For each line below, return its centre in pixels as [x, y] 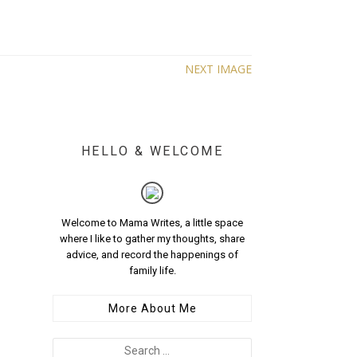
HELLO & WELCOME [152, 151]
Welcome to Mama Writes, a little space [152, 223]
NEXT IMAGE [218, 69]
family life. [152, 271]
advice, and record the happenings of [152, 255]
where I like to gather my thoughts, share [152, 239]
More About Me [152, 309]
